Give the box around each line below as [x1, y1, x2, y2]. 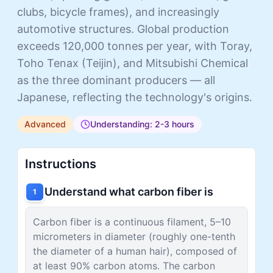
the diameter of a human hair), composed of [33, 244, 237, 257]
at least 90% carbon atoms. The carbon [33, 259, 215, 272]
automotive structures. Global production [17, 22, 229, 35]
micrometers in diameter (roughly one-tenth [33, 230, 235, 243]
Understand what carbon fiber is [44, 185, 213, 198]
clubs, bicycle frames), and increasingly [17, 5, 219, 18]
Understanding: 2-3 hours [90, 118, 194, 129]
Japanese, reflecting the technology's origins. [17, 90, 252, 104]
